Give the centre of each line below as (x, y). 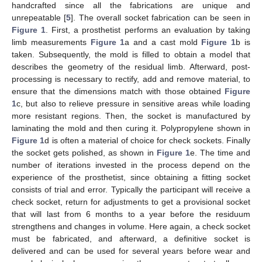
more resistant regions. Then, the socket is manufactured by (131, 116)
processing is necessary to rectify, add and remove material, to (131, 79)
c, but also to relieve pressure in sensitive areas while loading (133, 103)
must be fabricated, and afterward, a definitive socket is (131, 238)
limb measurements (51, 42)
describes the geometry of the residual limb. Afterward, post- (131, 66)
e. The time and (220, 152)
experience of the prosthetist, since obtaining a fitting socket (131, 177)
